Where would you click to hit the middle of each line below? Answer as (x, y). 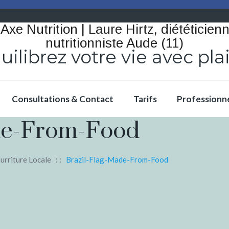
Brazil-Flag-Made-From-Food (117, 159)
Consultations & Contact (63, 99)
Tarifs (145, 99)
